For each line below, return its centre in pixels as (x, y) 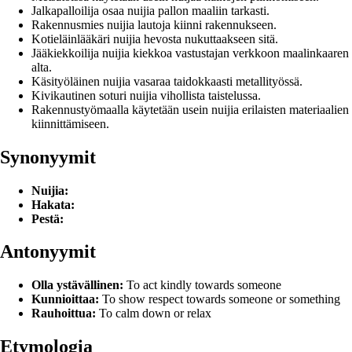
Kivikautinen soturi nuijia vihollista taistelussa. (146, 95)
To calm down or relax (154, 313)
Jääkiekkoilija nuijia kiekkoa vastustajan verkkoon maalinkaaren (190, 53)
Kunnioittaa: (65, 299)
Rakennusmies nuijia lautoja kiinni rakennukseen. (154, 24)
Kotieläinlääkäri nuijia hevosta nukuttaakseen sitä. (155, 38)
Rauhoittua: (64, 313)
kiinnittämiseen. (70, 123)
